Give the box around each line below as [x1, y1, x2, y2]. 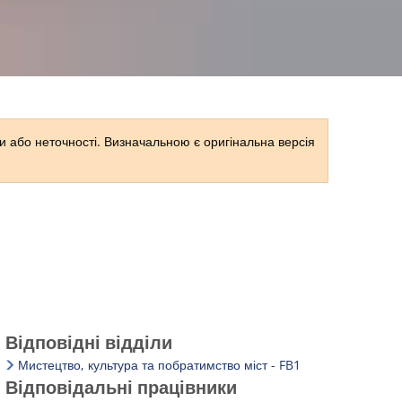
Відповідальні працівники [5, 375, 237, 399]
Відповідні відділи [5, 330, 172, 354]
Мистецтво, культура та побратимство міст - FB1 [17, 356, 301, 373]
